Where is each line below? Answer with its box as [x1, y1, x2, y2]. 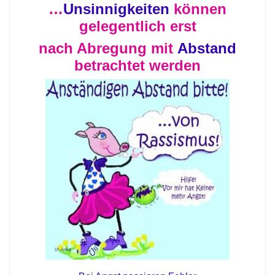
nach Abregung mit [39, 40, 177, 56]
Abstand [177, 40, 236, 56]
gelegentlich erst [79, 18, 196, 34]
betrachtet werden [74, 57, 201, 74]
